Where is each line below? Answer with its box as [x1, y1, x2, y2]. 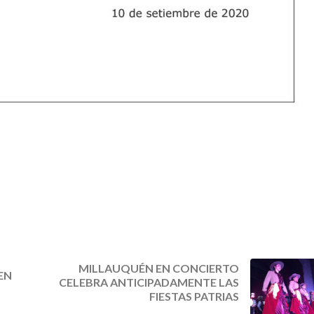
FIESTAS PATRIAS [149, 289, 239, 303]
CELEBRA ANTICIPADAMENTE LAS [58, 275, 239, 289]
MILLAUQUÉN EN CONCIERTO [78, 261, 239, 275]
